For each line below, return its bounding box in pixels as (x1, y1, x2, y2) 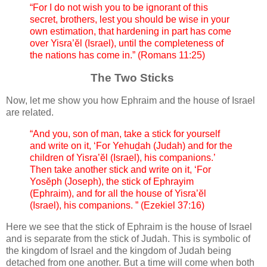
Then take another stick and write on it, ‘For (30, 164, 211, 175)
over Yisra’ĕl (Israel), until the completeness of (30, 38, 223, 49)
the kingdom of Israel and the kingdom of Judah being (6, 245, 231, 256)
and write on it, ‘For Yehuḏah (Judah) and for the (30, 140, 232, 151)
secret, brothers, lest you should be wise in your (30, 14, 229, 25)
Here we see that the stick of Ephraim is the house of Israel (6, 221, 252, 232)
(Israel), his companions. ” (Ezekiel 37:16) (30, 200, 204, 210)
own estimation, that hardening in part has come (30, 26, 231, 37)
